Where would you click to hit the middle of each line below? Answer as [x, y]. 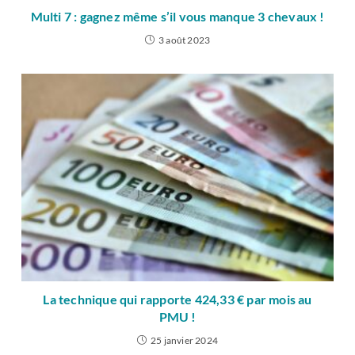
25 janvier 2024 [185, 341]
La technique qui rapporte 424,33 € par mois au [177, 300]
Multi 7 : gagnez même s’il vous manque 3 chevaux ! [177, 16]
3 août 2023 [185, 40]
